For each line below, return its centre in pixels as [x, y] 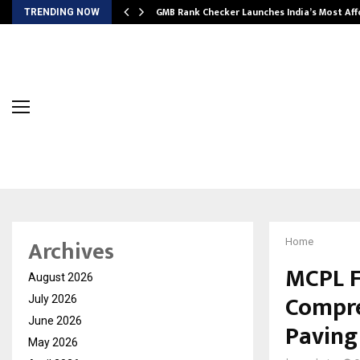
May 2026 [53, 343]
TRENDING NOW [62, 12]
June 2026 [55, 321]
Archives [71, 252]
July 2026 [53, 299]
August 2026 [61, 278]
